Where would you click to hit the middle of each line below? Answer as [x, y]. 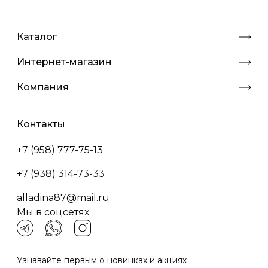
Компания [43, 87]
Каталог [37, 37]
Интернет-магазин [64, 62]
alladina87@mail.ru [63, 198]
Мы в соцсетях [53, 212]
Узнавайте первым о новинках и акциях [102, 261]
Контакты [41, 124]
